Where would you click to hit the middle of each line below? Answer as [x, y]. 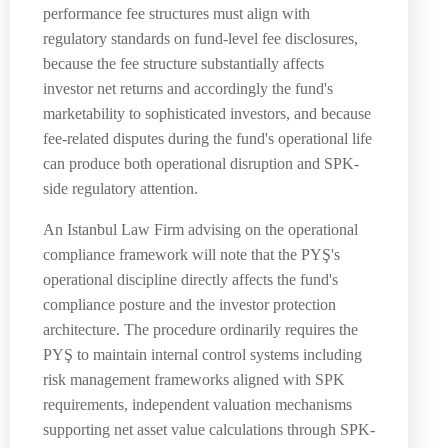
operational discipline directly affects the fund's [190, 279]
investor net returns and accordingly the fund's [188, 88]
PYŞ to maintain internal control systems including [202, 354]
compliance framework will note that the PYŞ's [191, 254]
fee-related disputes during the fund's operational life [207, 138]
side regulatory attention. [120, 188]
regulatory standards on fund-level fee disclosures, [200, 38]
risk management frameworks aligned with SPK [194, 379]
